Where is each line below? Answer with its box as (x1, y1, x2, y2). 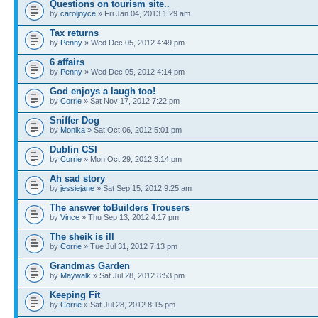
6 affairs (50, 57, 84, 67)
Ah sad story (50, 173, 105, 184)
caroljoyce (60, 9, 96, 18)
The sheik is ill (50, 231, 114, 242)
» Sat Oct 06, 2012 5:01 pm (85, 126, 182, 134)
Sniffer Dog (50, 115, 99, 126)
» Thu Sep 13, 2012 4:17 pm (79, 213, 179, 221)
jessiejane (60, 184, 94, 192)
